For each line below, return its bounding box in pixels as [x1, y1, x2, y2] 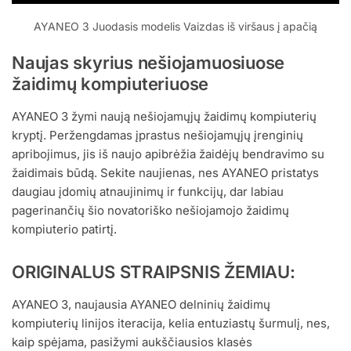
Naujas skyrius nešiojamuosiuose [12, 52, 285, 74]
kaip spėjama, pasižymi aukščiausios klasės [12, 334, 252, 349]
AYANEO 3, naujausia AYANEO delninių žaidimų [12, 296, 270, 312]
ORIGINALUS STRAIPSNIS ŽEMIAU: [12, 261, 295, 282]
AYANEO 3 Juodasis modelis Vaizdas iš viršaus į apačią [34, 19, 317, 33]
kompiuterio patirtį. [12, 222, 117, 237]
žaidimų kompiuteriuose [12, 74, 209, 95]
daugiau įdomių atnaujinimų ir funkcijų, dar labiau [12, 184, 284, 200]
